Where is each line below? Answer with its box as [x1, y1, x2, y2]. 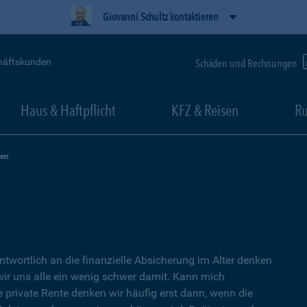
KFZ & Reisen [171, 101, 238, 119]
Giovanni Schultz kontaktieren [102, 10, 219, 23]
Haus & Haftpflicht [20, 101, 116, 119]
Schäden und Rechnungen [195, 56, 299, 70]
